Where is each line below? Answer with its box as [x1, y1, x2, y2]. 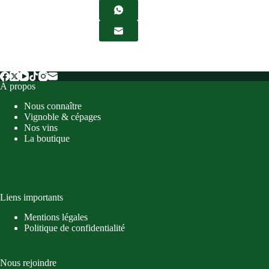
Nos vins [24, 122, 58, 133]
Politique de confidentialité [24, 222, 125, 233]
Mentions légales [24, 211, 88, 222]
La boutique [24, 133, 70, 144]
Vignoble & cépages [24, 111, 101, 122]
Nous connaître [24, 100, 82, 111]
